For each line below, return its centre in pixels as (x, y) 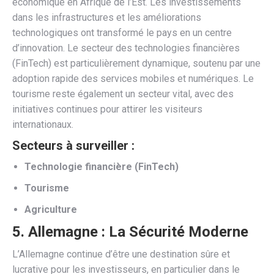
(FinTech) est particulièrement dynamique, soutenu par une (136, 63)
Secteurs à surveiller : (73, 145)
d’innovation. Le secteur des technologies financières (126, 48)
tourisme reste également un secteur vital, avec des (123, 94)
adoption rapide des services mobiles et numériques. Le (133, 78)
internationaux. (43, 124)
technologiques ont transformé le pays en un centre (122, 32)
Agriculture (51, 209)
